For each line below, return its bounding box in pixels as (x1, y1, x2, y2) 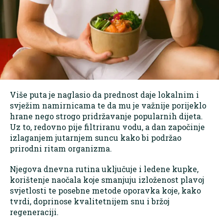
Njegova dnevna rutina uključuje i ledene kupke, (10, 163, 198, 174)
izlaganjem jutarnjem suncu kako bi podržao (10, 132, 181, 143)
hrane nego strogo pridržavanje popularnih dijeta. (10, 110, 203, 121)
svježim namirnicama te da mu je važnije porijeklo (10, 100, 206, 110)
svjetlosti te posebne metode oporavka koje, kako (10, 185, 201, 196)
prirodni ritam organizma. (10, 143, 112, 153)
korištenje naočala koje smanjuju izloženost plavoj (10, 174, 204, 185)
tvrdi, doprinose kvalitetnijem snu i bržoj (10, 196, 170, 206)
